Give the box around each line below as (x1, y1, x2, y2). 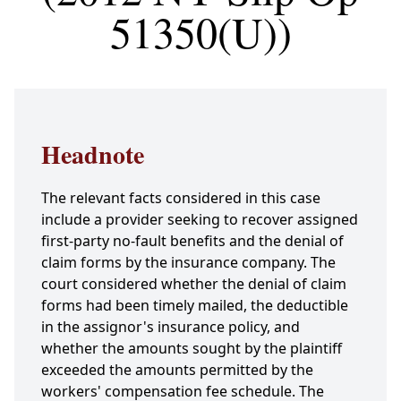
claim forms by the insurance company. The (41, 252, 336, 273)
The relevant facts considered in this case (41, 188, 320, 209)
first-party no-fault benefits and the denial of (41, 231, 344, 252)
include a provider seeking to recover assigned (41, 209, 358, 230)
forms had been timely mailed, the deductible (41, 295, 348, 316)
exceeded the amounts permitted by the (41, 360, 313, 380)
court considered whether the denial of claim (41, 274, 346, 294)
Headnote (41, 136, 144, 174)
